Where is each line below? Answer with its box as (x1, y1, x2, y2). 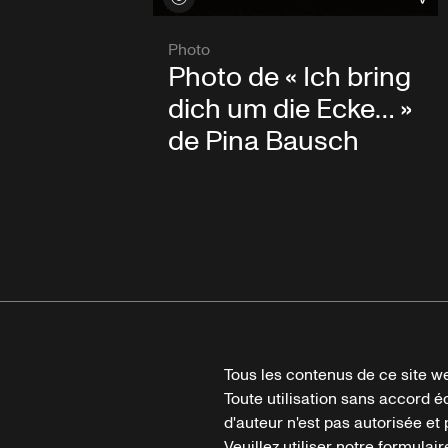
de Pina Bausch (167, 122, 359, 162)
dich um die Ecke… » (167, 90, 412, 130)
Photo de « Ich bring (167, 58, 411, 98)
